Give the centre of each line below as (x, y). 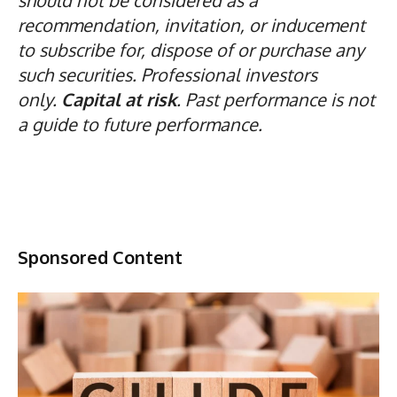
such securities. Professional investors (167, 74)
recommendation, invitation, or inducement (191, 24)
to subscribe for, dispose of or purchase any (191, 49)
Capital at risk (119, 99)
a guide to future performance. (140, 124)
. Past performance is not (276, 99)
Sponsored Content (100, 257)
